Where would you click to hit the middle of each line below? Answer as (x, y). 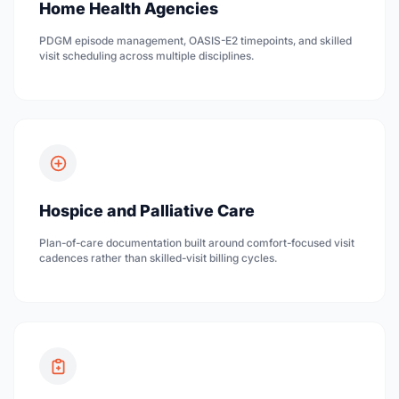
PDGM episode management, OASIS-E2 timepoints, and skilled (195, 40)
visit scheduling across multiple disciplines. (147, 55)
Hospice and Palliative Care (147, 211)
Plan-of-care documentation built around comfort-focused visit (197, 243)
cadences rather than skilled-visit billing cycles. (158, 258)
